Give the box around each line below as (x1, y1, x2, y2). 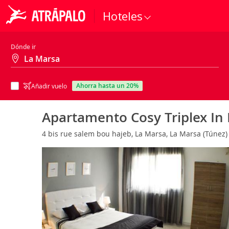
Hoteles (103, 8, 143, 24)
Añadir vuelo (31, 82, 67, 90)
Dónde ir (11, 42, 36, 51)
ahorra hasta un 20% (80, 81, 139, 90)
